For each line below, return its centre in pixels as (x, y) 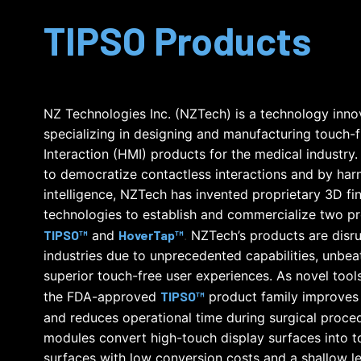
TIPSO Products (177, 40)
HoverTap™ (151, 234)
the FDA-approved (100, 296)
